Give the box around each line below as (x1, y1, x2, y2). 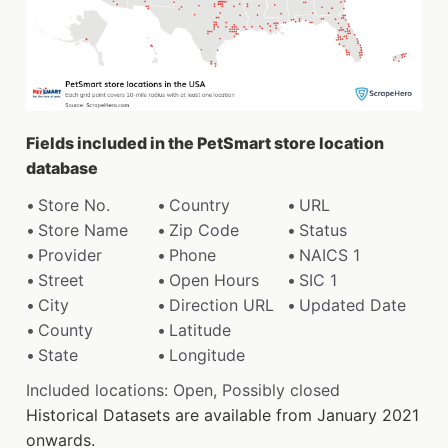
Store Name (38, 219, 128, 240)
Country (168, 194, 230, 215)
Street (38, 269, 84, 290)
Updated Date (299, 294, 407, 315)
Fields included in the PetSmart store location (26, 132, 384, 153)
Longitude (168, 344, 245, 365)
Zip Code (168, 219, 239, 240)
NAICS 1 (299, 244, 361, 265)
